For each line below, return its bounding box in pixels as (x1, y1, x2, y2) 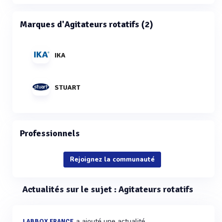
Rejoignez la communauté (70, 155, 155, 164)
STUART (55, 83, 80, 92)
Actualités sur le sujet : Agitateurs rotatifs (22, 184, 193, 195)
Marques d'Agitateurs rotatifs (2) (20, 19, 153, 30)
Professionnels (20, 128, 80, 139)
